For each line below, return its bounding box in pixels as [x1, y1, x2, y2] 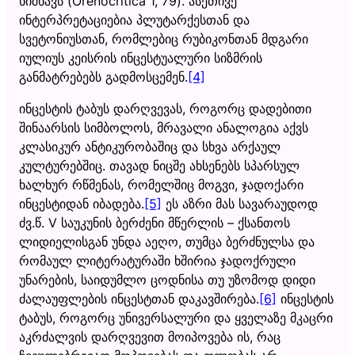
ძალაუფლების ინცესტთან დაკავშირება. [19, 290, 259, 307]
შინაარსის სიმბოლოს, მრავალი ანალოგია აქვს [19, 119, 308, 136]
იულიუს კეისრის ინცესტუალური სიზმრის [19, 49, 262, 66]
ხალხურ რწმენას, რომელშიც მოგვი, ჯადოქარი [19, 176, 303, 193]
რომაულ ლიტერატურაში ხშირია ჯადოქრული [19, 252, 296, 269]
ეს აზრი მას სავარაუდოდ [162, 195, 318, 212]
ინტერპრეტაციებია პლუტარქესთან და [19, 11, 250, 28]
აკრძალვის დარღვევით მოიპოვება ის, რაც [19, 328, 281, 345]
